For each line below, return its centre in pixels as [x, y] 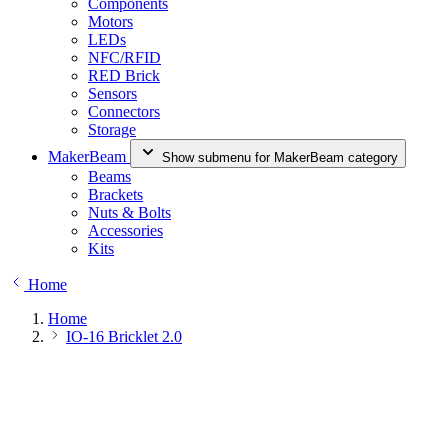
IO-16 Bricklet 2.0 [124, 336]
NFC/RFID [124, 57]
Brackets [115, 194]
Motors [110, 21]
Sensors [112, 93]
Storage [112, 129]
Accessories [125, 230]
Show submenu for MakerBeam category [280, 157]
